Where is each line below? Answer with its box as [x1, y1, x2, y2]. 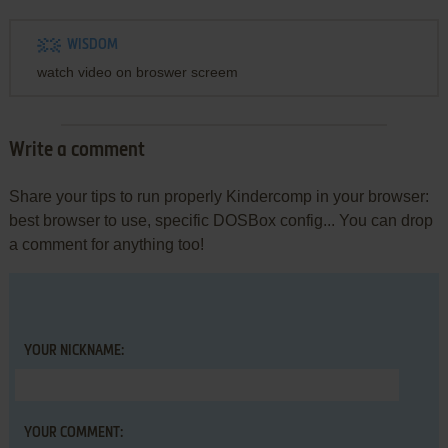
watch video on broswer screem [36, 64, 238, 80]
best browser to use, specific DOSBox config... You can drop [8, 212, 433, 229]
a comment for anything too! [8, 236, 204, 253]
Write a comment [8, 141, 145, 161]
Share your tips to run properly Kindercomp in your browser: [8, 188, 429, 205]
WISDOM [66, 38, 118, 52]
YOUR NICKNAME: [23, 344, 124, 358]
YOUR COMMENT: [23, 426, 123, 440]
